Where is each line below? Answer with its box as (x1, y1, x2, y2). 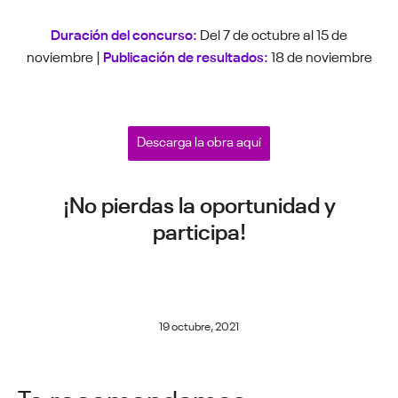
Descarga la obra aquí (137, 130, 261, 150)
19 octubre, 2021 (159, 315, 239, 333)
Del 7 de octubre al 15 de (197, 21, 347, 44)
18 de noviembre (267, 44, 372, 66)
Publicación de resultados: (102, 44, 268, 66)
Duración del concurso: (51, 21, 197, 44)
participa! (152, 211, 246, 245)
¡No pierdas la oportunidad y (62, 185, 336, 219)
